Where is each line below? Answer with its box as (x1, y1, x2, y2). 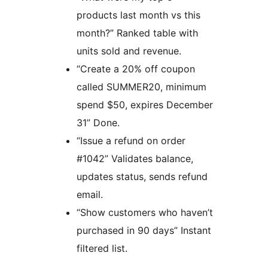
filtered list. (77, 242, 127, 255)
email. (77, 188, 103, 201)
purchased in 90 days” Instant (77, 224, 211, 237)
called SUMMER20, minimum (77, 81, 206, 93)
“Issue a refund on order (77, 135, 185, 147)
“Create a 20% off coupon (77, 63, 195, 75)
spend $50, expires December (77, 99, 213, 111)
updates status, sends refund (77, 170, 208, 183)
